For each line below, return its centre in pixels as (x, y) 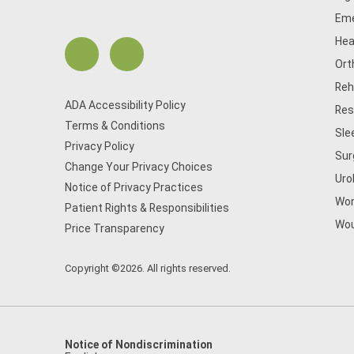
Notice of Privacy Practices (134, 187)
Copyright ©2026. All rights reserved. (148, 268)
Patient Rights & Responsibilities (147, 208)
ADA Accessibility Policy (125, 105)
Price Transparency (115, 228)
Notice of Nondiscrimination (139, 345)
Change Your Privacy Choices (139, 167)
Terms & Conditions (115, 126)
